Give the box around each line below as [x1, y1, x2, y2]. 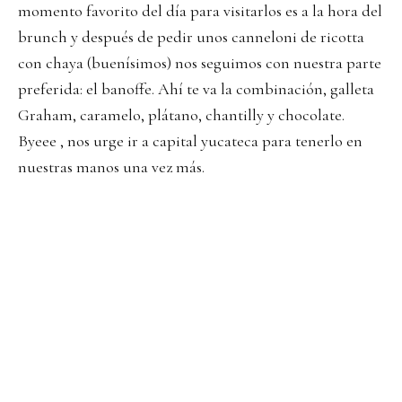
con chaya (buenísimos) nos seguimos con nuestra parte [18, 52, 381, 73]
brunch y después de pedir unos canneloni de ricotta [18, 26, 364, 47]
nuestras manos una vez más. [18, 156, 205, 177]
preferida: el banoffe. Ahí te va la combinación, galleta [18, 78, 374, 99]
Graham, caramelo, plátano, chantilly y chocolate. [18, 104, 345, 125]
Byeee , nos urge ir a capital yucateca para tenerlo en [18, 130, 363, 151]
